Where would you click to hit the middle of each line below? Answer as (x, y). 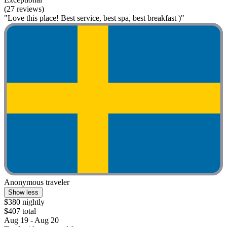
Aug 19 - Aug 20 (31, 220)
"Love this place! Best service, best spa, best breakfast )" (94, 18)
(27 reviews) (24, 9)
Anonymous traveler (37, 182)
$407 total (20, 211)
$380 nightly (24, 202)
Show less (23, 193)
